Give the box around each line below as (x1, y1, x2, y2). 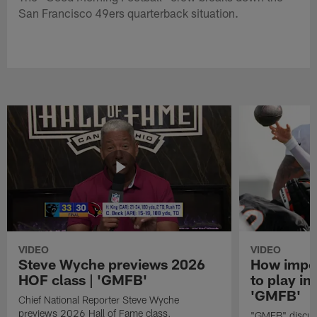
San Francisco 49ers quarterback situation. (18, 5, 239, 20)
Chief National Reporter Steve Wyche (18, 293, 180, 306)
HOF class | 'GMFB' (18, 270, 148, 288)
